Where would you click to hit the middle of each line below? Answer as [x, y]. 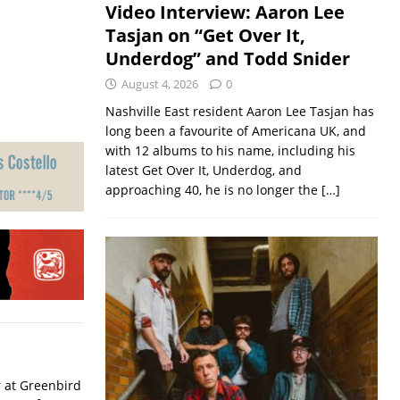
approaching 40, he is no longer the [213, 189]
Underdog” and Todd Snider [227, 58]
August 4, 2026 [159, 83]
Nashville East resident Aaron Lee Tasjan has [239, 111]
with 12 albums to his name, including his [230, 150]
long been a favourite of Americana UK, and [235, 130]
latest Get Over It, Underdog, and [203, 170]
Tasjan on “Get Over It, [205, 35]
